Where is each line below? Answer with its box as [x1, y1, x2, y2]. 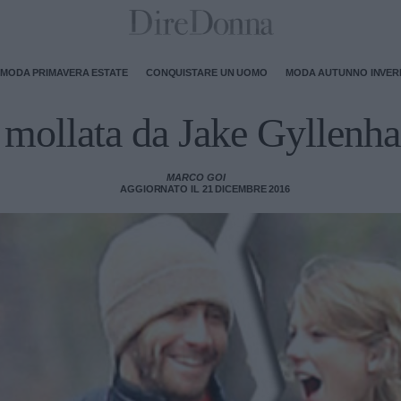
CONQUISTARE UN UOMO [145, 66, 268, 78]
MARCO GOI [166, 172, 226, 183]
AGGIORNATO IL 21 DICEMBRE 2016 [120, 183, 290, 194]
